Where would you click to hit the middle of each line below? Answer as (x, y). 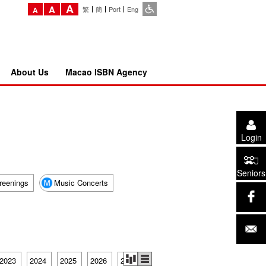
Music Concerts (81, 183)
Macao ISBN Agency (106, 72)
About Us (29, 72)
